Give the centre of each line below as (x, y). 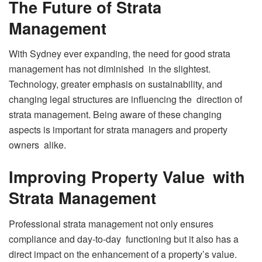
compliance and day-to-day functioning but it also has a (124, 239)
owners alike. (37, 145)
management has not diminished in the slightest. (110, 69)
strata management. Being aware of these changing (115, 115)
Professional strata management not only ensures (111, 223)
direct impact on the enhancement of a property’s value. (123, 254)
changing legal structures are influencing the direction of (125, 99)
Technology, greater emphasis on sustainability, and (116, 84)
